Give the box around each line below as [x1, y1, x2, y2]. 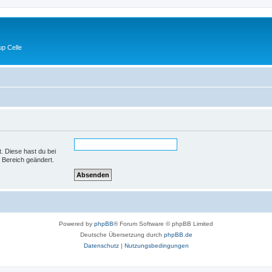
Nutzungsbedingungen [124, 242, 189, 249]
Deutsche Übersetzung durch [80, 231, 164, 238]
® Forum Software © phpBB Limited [114, 220, 213, 227]
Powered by [59, 220, 94, 227]
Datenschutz [83, 242, 119, 249]
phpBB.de [163, 231, 192, 238]
